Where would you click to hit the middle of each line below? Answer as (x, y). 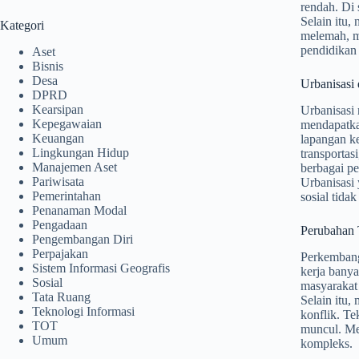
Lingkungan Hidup (81, 152)
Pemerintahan (67, 196)
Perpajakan (60, 253)
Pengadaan (60, 224)
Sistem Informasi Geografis (101, 268)
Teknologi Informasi (83, 311)
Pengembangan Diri (83, 239)
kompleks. (326, 344)
